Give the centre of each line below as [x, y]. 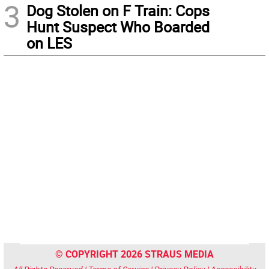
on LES [49, 43]
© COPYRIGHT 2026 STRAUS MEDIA [134, 254]
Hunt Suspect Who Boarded [118, 27]
